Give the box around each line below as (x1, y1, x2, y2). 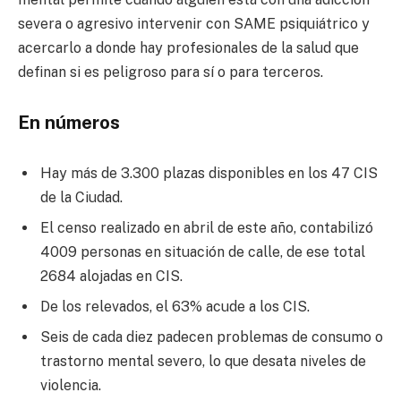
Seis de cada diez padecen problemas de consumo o (40, 328, 383, 346)
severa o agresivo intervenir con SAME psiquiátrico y (18, 15, 370, 33)
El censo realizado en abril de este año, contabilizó (40, 219, 373, 237)
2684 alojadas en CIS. (40, 268, 186, 286)
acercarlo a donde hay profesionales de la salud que (18, 39, 359, 57)
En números (18, 111, 120, 133)
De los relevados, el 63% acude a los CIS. (40, 298, 313, 316)
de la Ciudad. (40, 189, 123, 207)
